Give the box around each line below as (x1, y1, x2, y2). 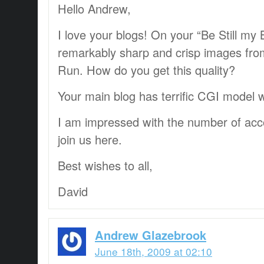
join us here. (58, 130, 122, 148)
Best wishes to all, (58, 156, 153, 174)
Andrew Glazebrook (95, 226, 206, 243)
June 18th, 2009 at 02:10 (95, 243, 212, 259)
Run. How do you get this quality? (58, 61, 235, 78)
